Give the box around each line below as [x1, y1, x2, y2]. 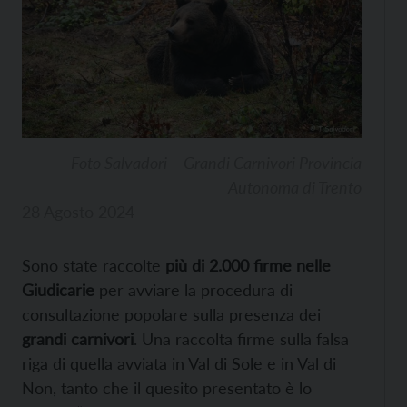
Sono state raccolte [22, 255, 161, 276]
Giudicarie [22, 280, 94, 301]
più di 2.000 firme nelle [161, 255, 331, 276]
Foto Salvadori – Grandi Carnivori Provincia [71, 153, 362, 174]
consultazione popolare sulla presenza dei [22, 304, 321, 325]
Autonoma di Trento [228, 177, 362, 198]
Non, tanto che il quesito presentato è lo [22, 378, 312, 399]
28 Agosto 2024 [22, 202, 134, 223]
